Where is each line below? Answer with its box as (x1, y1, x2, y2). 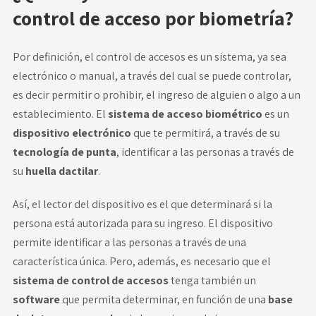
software (12, 291, 62, 307)
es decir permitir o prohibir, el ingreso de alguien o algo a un (12, 87, 300, 102)
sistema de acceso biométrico (107, 106, 262, 121)
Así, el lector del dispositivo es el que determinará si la (12, 196, 272, 212)
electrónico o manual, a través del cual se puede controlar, (12, 68, 291, 83)
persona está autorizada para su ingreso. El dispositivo (12, 215, 273, 231)
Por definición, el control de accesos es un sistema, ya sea (12, 49, 286, 64)
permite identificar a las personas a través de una (12, 234, 246, 250)
